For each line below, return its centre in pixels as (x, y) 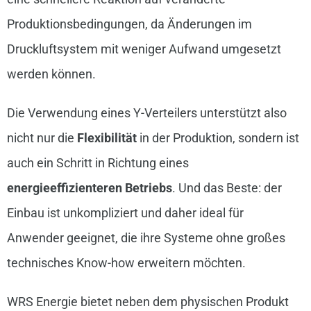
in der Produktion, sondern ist (218, 138)
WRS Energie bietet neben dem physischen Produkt (148, 302)
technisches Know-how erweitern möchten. (126, 263)
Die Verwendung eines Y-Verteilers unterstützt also (146, 113)
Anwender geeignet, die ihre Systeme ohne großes (146, 238)
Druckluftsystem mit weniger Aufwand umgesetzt (144, 49)
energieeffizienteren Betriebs (89, 188)
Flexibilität (107, 138)
